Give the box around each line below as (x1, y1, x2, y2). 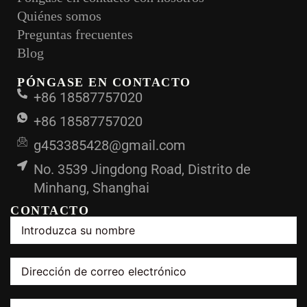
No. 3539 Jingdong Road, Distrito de (33, 161, 251, 177)
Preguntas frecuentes (17, 27, 133, 42)
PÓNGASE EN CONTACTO (17, 75, 191, 89)
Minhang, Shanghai (33, 180, 149, 196)
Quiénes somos (17, 8, 101, 23)
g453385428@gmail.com (33, 137, 186, 153)
